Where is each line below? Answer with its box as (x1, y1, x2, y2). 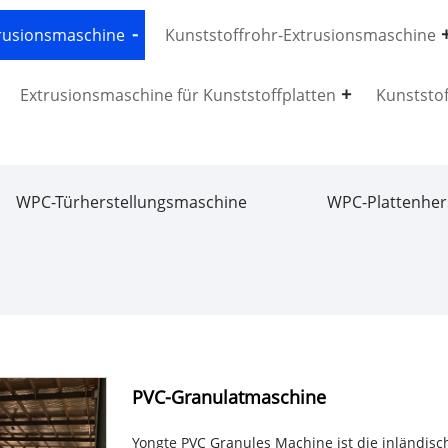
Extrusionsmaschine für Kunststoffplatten (20, 83, 336, 106)
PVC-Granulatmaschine (132, 384, 326, 409)
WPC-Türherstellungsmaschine (16, 190, 247, 213)
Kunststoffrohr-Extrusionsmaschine (165, 23, 436, 46)
